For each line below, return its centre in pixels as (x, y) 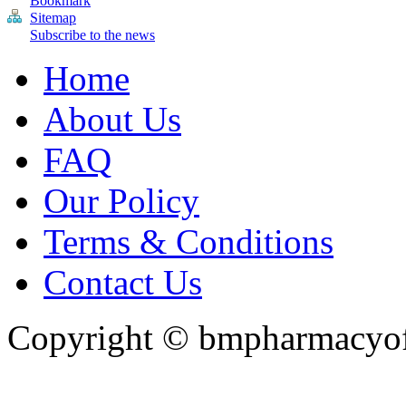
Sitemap (53, 18)
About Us (112, 119)
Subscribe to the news (92, 35)
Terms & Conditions (188, 242)
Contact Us (123, 282)
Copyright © (98, 338)
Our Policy (121, 201)
